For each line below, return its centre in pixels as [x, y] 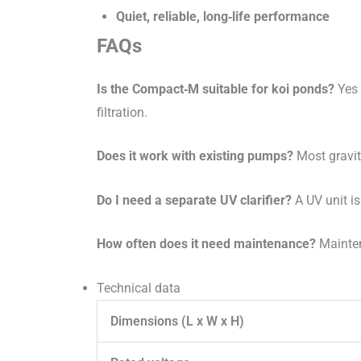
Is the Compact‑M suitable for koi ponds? [216, 89]
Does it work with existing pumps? [195, 156]
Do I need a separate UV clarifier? [194, 200]
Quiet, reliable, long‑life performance [223, 16]
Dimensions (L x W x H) [177, 321]
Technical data [139, 288]
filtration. [122, 112]
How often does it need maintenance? [206, 244]
